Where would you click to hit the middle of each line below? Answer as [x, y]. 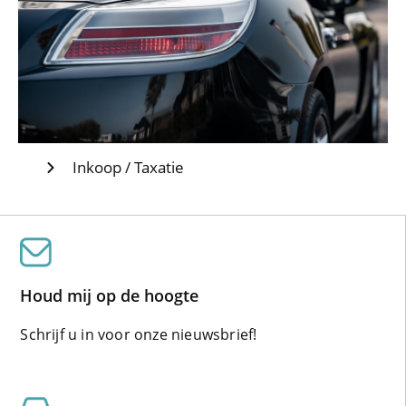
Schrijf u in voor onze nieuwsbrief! [139, 334]
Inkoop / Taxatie [129, 168]
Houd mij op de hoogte [110, 295]
